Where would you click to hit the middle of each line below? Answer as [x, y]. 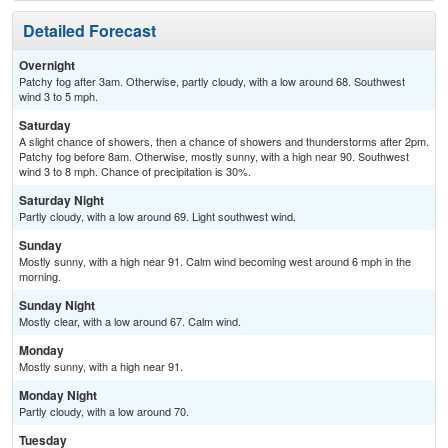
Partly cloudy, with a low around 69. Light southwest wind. [157, 216]
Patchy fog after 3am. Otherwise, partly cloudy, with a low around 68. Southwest [212, 81]
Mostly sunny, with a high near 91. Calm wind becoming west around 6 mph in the [215, 261]
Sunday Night [57, 305]
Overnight [47, 65]
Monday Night [58, 395]
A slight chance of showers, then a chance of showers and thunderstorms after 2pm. [224, 141]
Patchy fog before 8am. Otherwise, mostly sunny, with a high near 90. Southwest [214, 156]
